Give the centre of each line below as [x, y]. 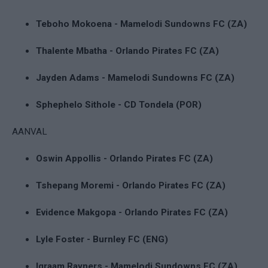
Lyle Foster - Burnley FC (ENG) [102, 239]
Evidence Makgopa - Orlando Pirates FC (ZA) [132, 212]
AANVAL [30, 131]
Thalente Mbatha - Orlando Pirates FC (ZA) [127, 51]
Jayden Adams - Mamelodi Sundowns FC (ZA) [135, 77]
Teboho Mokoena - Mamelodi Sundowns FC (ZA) [141, 24]
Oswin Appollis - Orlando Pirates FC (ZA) [124, 158]
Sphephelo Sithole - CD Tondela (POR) [119, 104]
